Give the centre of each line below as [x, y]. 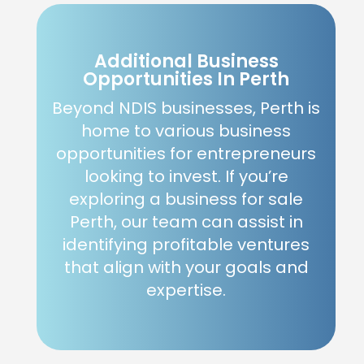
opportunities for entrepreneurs [186, 154]
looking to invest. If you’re [186, 177]
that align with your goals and [186, 268]
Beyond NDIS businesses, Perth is [186, 108]
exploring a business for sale [186, 199]
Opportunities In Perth [186, 80]
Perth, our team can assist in [186, 222]
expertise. [186, 290]
